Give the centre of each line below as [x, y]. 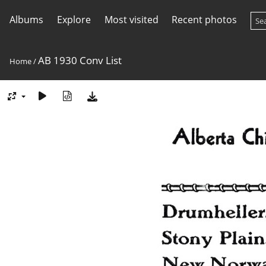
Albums [26, 20]
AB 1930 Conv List [80, 60]
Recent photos [205, 20]
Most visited [131, 20]
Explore [74, 20]
